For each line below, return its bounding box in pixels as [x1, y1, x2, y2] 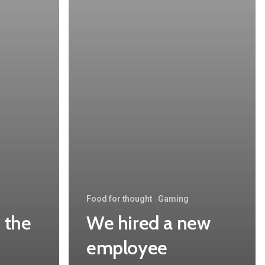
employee [86, 236, 167, 260]
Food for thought [86, 194, 152, 204]
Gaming [158, 194, 189, 204]
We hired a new [86, 211, 211, 235]
